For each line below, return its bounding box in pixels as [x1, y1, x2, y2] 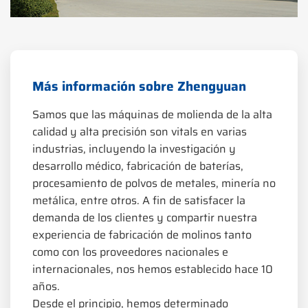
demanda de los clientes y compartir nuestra [32, 208, 257, 226]
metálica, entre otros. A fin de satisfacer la [32, 191, 245, 209]
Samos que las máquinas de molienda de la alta [32, 105, 272, 123]
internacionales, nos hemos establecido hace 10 [32, 260, 273, 278]
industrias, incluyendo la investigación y [32, 140, 236, 157]
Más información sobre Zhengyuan [32, 75, 246, 96]
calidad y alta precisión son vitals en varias [32, 122, 247, 140]
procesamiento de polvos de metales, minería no [32, 174, 276, 192]
